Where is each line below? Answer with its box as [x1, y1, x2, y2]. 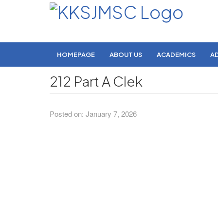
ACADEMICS [157, 51, 196, 58]
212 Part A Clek [50, 73, 143, 90]
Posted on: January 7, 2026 [50, 109, 137, 119]
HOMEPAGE [57, 51, 95, 58]
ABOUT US [109, 51, 142, 58]
